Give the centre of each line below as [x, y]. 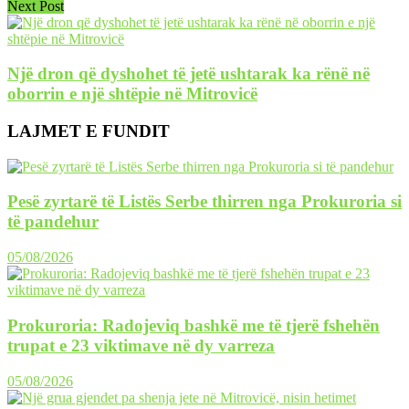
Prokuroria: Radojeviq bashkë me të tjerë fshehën [194, 325]
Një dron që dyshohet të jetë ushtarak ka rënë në [189, 74]
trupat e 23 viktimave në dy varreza [141, 345]
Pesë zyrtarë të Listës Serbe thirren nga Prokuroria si [204, 202]
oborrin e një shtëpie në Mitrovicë [132, 94]
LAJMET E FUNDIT [89, 131]
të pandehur [53, 222]
